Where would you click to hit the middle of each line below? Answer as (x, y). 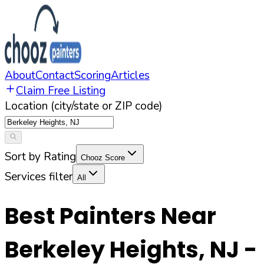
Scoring (93, 75)
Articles (130, 75)
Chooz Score (103, 158)
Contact (55, 75)
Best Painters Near (110, 216)
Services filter (39, 177)
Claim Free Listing (61, 91)
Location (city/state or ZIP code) (84, 106)
